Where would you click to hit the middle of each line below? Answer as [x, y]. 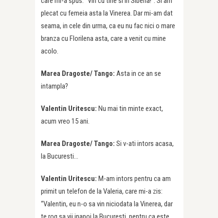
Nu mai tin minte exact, [131, 109]
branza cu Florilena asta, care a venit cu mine [103, 39]
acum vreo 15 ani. [65, 121]
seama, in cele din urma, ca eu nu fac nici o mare [108, 26]
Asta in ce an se [139, 74]
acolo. [50, 51]
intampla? [54, 86]
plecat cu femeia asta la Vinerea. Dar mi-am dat [107, 13]
